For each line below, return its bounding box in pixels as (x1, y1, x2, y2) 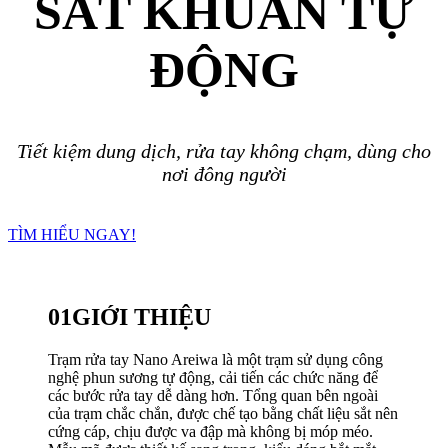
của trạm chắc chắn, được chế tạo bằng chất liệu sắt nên (48, 404, 398, 422)
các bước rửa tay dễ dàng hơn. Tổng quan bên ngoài (48, 386, 378, 404)
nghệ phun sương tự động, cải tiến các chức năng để (48, 368, 378, 386)
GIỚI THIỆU (72, 303, 211, 330)
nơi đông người (161, 163, 287, 185)
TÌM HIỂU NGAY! (8, 226, 136, 243)
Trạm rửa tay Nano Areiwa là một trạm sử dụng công (48, 350, 383, 368)
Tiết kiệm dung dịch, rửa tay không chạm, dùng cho (17, 140, 431, 162)
